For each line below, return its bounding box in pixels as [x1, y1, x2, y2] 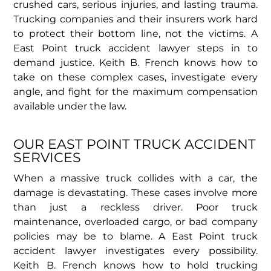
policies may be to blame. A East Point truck [13, 230, 258, 242]
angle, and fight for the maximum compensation [13, 85, 258, 97]
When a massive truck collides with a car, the [13, 172, 258, 184]
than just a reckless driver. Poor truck [13, 201, 258, 213]
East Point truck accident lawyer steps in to [13, 42, 258, 54]
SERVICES [13, 149, 82, 166]
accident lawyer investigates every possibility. [13, 244, 258, 256]
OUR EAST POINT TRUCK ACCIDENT [13, 135, 256, 152]
